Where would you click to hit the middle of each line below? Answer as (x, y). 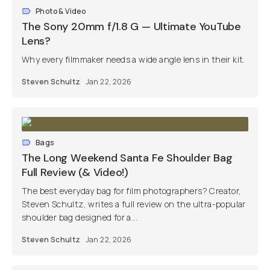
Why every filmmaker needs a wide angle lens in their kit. (133, 59)
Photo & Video (61, 11)
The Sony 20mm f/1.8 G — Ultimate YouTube (131, 27)
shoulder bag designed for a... (80, 217)
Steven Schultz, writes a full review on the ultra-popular (134, 204)
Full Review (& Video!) (75, 172)
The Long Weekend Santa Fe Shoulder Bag (127, 158)
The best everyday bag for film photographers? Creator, (132, 191)
